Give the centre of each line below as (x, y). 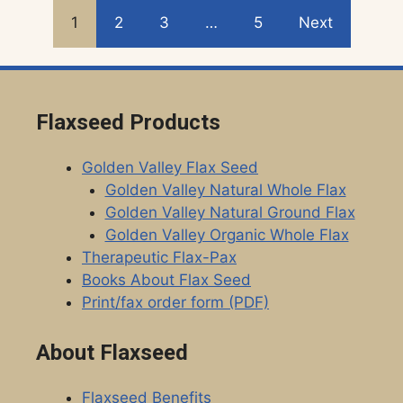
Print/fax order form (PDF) (175, 302)
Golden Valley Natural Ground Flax (230, 212)
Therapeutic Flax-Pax (159, 257)
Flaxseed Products (128, 122)
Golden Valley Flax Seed (170, 167)
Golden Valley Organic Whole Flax (227, 234)
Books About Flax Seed (166, 279)
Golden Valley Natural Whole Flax (225, 189)
